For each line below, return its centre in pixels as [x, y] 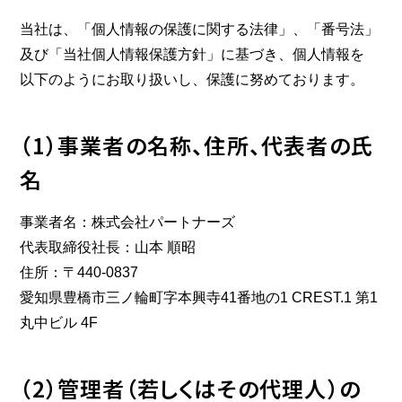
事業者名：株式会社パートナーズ [128, 222]
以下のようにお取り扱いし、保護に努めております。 [192, 79]
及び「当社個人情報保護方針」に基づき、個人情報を [192, 54]
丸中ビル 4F [59, 323]
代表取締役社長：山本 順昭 [108, 247]
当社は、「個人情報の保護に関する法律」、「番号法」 [200, 29]
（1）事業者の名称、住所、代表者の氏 [197, 145]
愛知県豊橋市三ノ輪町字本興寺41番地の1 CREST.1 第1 [199, 297]
